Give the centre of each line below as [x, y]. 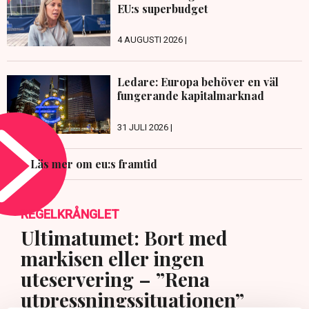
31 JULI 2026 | [145, 127]
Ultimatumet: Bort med [124, 237]
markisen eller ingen [112, 258]
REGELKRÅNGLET [70, 214]
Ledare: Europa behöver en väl [198, 82]
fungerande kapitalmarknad [191, 96]
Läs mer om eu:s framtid [94, 163]
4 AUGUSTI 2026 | [152, 40]
